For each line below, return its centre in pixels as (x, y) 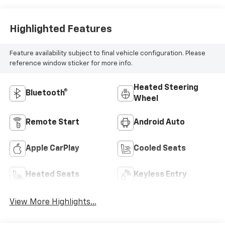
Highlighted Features (61, 29)
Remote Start (52, 123)
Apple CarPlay (52, 149)
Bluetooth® (46, 94)
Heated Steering (166, 88)
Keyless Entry (160, 175)
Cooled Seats (160, 149)
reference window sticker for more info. (71, 63)
